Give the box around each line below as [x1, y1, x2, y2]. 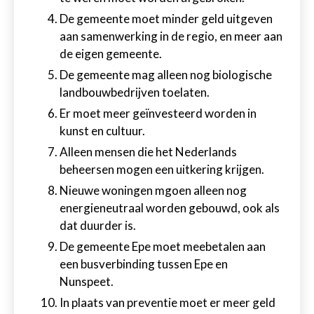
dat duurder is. [60, 218, 136, 233]
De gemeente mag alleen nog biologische [60, 67, 272, 82]
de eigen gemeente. [60, 46, 162, 61]
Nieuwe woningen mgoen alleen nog [60, 183, 247, 198]
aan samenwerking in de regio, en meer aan [60, 29, 282, 43]
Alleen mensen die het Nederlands [60, 144, 237, 159]
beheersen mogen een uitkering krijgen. [60, 162, 264, 177]
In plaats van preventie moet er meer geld [60, 295, 275, 310]
